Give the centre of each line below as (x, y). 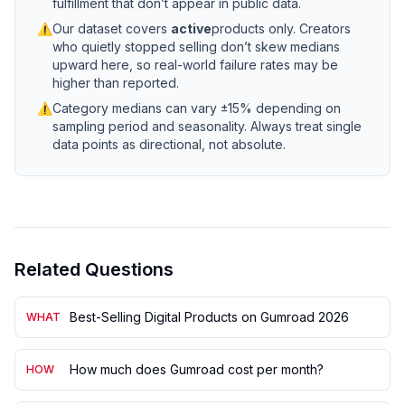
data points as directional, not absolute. (169, 144)
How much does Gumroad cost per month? (197, 369)
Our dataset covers (112, 28)
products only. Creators (281, 28)
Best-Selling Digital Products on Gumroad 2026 (209, 317)
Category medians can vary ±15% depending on (197, 108)
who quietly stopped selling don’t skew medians (196, 47)
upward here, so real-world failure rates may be (195, 65)
